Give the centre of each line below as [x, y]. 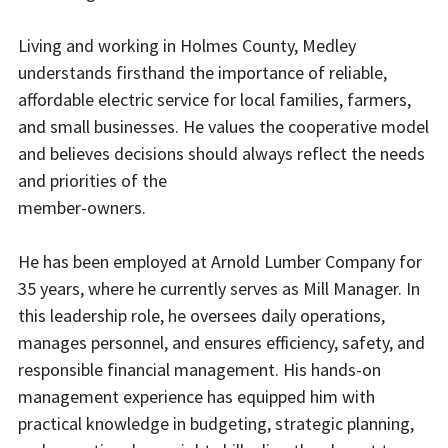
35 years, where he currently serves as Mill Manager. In [219, 288]
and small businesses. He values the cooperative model [223, 126]
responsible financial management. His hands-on [199, 369]
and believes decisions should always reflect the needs [221, 153]
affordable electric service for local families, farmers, [214, 99]
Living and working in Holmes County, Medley [187, 45]
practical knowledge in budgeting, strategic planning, [216, 423]
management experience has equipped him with [196, 396]
